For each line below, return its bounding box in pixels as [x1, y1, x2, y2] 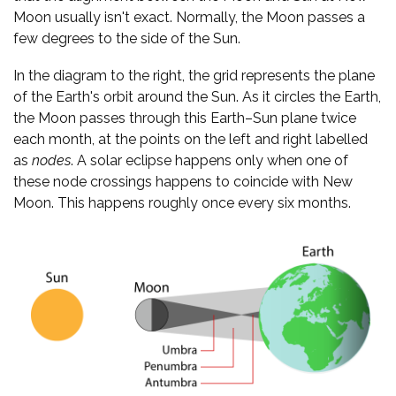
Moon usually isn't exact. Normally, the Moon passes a [13, 9, 365, 27]
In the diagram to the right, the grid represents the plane [13, 67, 375, 85]
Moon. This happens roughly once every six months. [13, 194, 351, 212]
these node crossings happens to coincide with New [13, 173, 353, 191]
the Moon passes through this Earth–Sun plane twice [13, 110, 356, 127]
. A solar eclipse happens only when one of [71, 152, 348, 170]
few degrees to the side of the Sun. [13, 30, 240, 48]
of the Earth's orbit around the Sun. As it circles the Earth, [13, 88, 381, 106]
